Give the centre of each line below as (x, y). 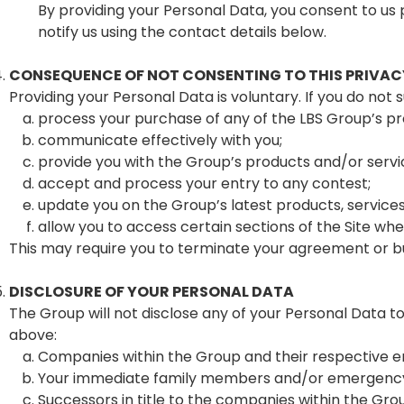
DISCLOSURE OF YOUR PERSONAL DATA (151, 292)
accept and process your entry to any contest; (204, 184)
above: (33, 335)
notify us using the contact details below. (182, 32)
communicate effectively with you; (160, 140)
